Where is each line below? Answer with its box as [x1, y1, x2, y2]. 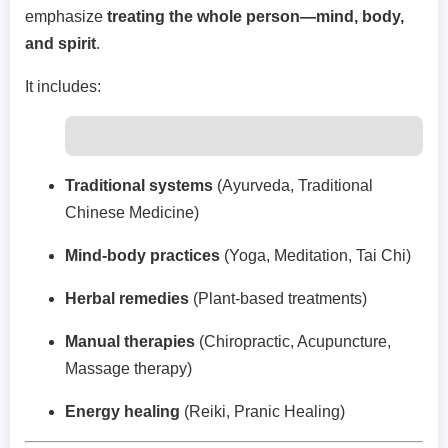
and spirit [25, 35, 96, 53]
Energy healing [65, 403, 180, 421]
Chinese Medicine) [65, 204, 199, 222]
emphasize [25, 8, 107, 26]
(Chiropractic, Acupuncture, [195, 333, 391, 351]
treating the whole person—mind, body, [107, 8, 404, 26]
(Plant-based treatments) [189, 290, 367, 308]
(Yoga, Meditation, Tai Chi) [220, 247, 411, 265]
